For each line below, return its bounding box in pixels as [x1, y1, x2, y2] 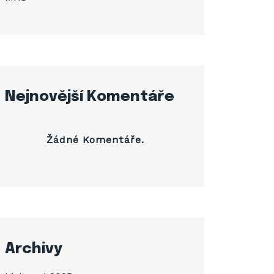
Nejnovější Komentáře [5, 89, 174, 105]
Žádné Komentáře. [46, 134, 144, 146]
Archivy [5, 242, 62, 257]
